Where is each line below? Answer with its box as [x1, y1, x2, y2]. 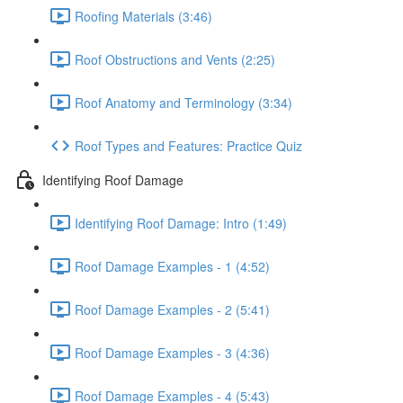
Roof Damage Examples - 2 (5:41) [75, 300, 270, 318]
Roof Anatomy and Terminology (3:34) [75, 93, 292, 112]
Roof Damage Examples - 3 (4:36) [75, 343, 270, 362]
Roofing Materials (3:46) [75, 6, 212, 25]
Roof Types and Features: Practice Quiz [75, 136, 302, 155]
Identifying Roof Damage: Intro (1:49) [75, 213, 287, 232]
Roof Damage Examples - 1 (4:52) [75, 256, 270, 275]
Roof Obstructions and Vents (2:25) [75, 49, 275, 68]
